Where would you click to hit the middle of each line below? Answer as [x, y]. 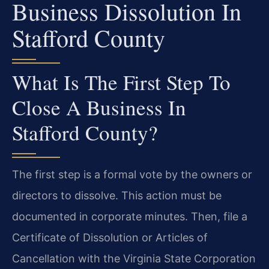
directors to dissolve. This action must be [117, 195]
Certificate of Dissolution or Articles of [110, 237]
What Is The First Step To [121, 82]
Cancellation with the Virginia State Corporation [134, 258]
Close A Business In [99, 107]
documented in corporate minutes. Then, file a [130, 216]
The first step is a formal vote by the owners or [132, 174]
